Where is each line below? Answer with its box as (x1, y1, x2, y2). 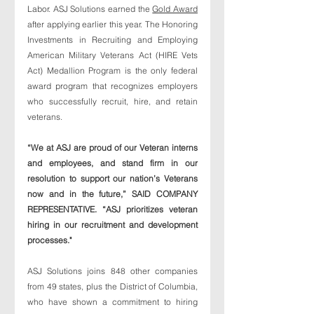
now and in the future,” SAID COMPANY (27, 188, 198, 199)
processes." (27, 234, 74, 245)
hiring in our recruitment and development (27, 219, 198, 230)
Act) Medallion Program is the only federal (27, 64, 198, 76)
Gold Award (152, 3, 198, 14)
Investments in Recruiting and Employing (27, 34, 198, 45)
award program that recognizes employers (27, 80, 198, 91)
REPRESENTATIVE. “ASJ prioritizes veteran (27, 203, 198, 214)
